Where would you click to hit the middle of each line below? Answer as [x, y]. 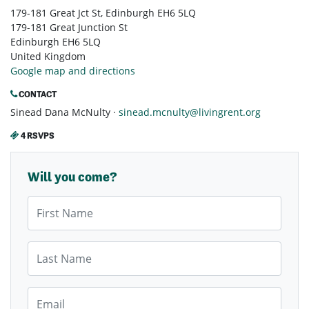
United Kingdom [48, 57]
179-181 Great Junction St [69, 28]
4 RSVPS [37, 136]
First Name [52, 203]
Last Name [51, 248]
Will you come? [72, 177]
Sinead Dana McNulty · [64, 112]
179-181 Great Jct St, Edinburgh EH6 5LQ [103, 13]
